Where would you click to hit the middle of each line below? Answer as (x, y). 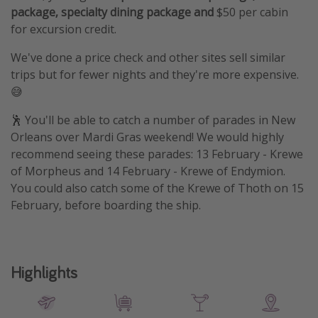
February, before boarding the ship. (106, 205)
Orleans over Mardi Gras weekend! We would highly (147, 137)
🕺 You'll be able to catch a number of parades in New (153, 120)
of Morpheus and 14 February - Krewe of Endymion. (148, 171)
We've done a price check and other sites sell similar (148, 57)
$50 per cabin (252, 12)
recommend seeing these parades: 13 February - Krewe (157, 154)
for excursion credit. (64, 29)
